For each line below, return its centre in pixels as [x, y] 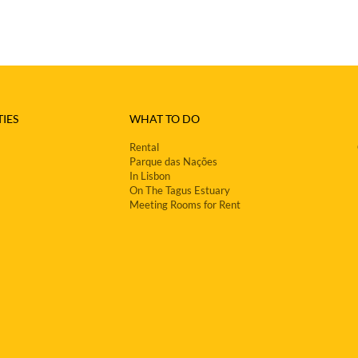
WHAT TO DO [165, 119]
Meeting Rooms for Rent [185, 205]
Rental [144, 147]
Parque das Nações [173, 161]
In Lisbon [150, 176]
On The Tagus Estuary [180, 190]
